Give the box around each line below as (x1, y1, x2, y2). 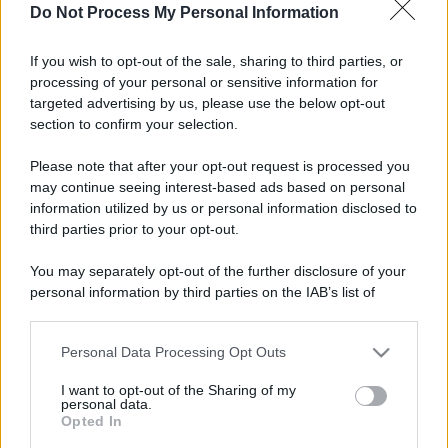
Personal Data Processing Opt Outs (61, 344, 286, 361)
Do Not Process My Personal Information (30, 3, 339, 21)
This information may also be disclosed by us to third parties (30, 346, 409, 363)
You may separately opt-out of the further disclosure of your (30, 262, 406, 279)
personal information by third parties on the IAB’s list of (30, 283, 375, 300)
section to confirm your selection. (30, 115, 238, 132)
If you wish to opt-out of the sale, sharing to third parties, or (30, 52, 403, 69)
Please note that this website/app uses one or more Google (30, 423, 405, 440)
